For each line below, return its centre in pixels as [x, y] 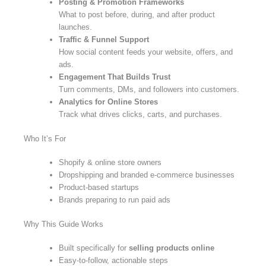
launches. [75, 27]
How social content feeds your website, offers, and [146, 52]
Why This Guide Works [64, 224]
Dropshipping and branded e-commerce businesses [147, 175]
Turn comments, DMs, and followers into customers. [149, 90]
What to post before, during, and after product [137, 15]
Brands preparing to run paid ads [115, 200]
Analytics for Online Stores [108, 102]
